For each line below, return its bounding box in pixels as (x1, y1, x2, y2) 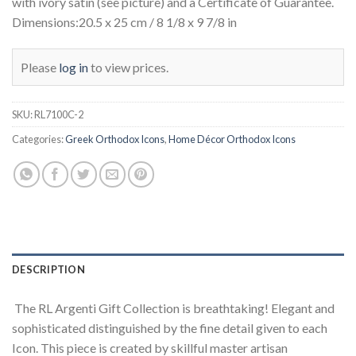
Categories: (12, 133, 65, 146)
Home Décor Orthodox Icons (168, 133, 296, 146)
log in (59, 60, 88, 75)
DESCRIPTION (12, 263, 85, 277)
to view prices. (88, 60, 168, 75)
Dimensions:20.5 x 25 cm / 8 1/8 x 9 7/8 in (12, 14, 237, 30)
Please (21, 60, 59, 75)
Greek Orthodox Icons (65, 133, 164, 146)
